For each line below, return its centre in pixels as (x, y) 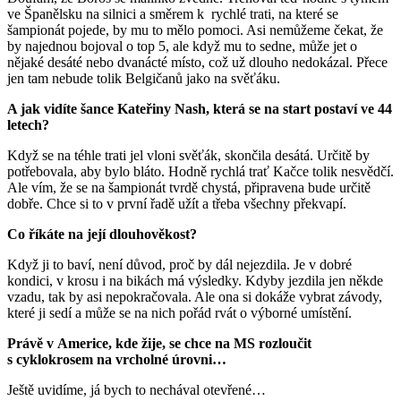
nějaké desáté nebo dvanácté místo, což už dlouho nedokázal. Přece (197, 63)
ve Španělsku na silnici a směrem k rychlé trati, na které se (173, 14)
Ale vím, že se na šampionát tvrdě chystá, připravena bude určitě (189, 188)
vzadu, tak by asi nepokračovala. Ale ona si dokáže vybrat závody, (195, 297)
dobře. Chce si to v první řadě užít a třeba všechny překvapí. (177, 204)
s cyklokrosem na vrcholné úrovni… (117, 360)
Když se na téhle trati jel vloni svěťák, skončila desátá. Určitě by (188, 156)
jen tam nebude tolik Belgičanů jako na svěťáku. (144, 79)
